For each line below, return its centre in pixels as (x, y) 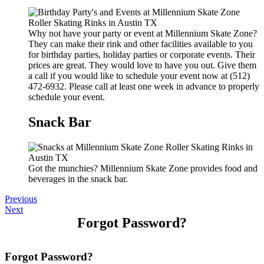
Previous (21, 199)
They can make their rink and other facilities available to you (141, 44)
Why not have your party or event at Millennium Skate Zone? (143, 33)
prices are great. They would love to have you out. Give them (142, 65)
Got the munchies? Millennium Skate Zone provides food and (143, 168)
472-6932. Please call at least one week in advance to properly (144, 86)
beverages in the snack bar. (78, 179)
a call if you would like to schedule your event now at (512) (139, 75)
